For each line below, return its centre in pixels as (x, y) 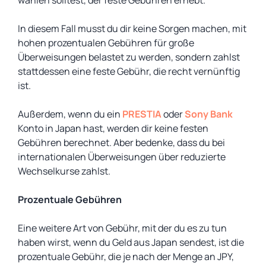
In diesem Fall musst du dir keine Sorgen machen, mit (132, 28)
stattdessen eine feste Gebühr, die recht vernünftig (129, 71)
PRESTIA (142, 114)
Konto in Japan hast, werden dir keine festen (113, 128)
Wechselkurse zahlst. (64, 171)
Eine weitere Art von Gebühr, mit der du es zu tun (122, 228)
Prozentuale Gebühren (70, 199)
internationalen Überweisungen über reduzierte (122, 157)
